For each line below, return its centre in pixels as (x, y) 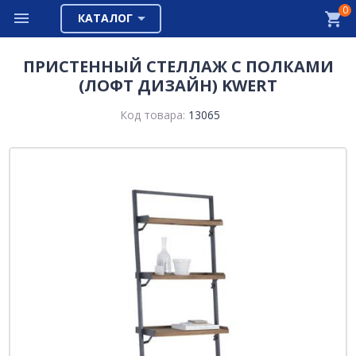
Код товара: (154, 115)
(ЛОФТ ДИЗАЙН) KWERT (178, 85)
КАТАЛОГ (105, 18)
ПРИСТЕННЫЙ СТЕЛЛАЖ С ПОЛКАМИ (178, 66)
